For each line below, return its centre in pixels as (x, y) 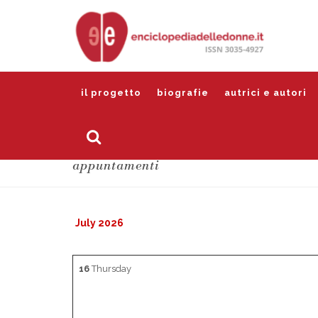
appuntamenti (116, 166)
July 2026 (99, 223)
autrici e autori (265, 93)
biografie (183, 93)
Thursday (110, 269)
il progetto (111, 93)
